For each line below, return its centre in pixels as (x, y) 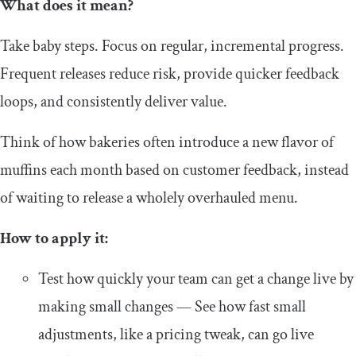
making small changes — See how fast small (172, 307)
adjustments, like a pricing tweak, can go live (176, 335)
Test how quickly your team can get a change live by (196, 279)
